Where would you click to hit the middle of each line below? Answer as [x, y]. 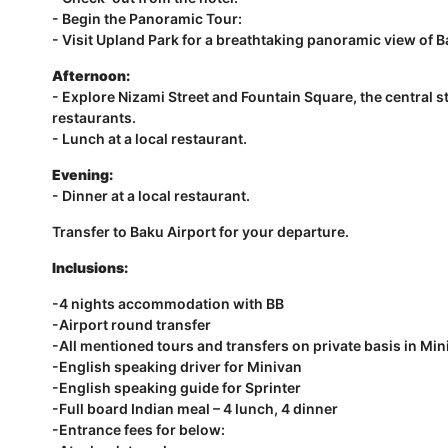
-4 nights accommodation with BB [169, 303]
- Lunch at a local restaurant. [149, 138]
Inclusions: [90, 267]
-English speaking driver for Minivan [177, 366]
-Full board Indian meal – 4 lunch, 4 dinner [195, 408]
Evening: [82, 174]
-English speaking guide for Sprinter [176, 387]
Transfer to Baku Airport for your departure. [200, 231]
